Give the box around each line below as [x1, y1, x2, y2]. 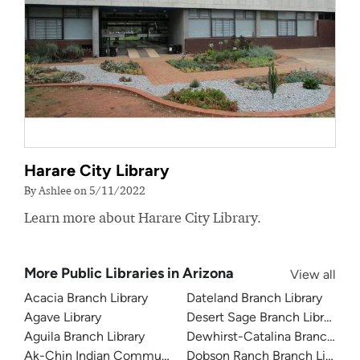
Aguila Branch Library [24, 329, 145, 344]
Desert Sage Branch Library [186, 309, 341, 325]
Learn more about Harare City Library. [24, 209, 261, 226]
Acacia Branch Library [24, 290, 148, 305]
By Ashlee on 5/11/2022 [24, 183, 145, 197]
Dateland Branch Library [186, 290, 322, 305]
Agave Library [24, 309, 101, 325]
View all [290, 267, 336, 282]
